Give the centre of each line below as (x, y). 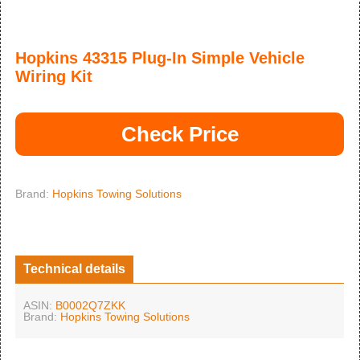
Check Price (180, 134)
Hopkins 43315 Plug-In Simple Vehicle (160, 58)
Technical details (74, 269)
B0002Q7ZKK (90, 305)
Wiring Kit (54, 76)
